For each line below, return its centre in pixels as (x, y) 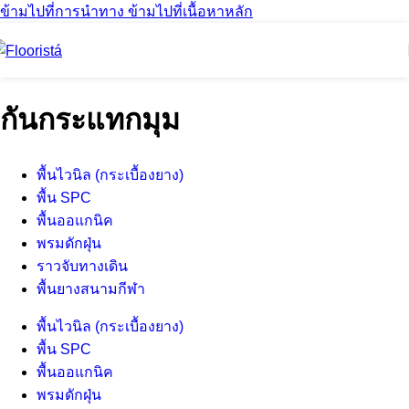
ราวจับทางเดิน (82, 266)
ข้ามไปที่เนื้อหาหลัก (190, 11)
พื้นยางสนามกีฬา (91, 288)
